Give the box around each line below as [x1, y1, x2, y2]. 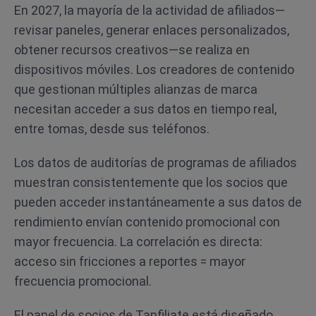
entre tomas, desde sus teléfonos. [14, 121, 209, 136]
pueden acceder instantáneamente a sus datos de [14, 195, 302, 209]
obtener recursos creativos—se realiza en [14, 42, 250, 57]
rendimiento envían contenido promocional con [14, 214, 280, 229]
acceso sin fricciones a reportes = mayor [14, 254, 245, 269]
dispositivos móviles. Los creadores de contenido [14, 62, 294, 77]
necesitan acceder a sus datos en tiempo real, [14, 102, 276, 116]
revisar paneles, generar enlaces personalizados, [14, 23, 289, 37]
